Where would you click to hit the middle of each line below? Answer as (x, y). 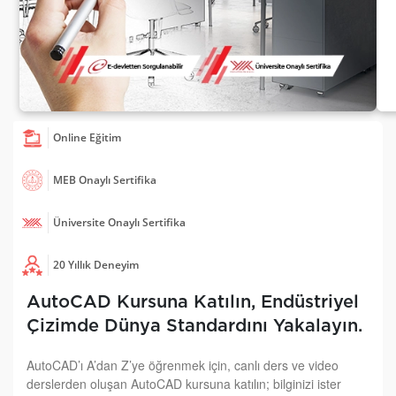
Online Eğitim (88, 138)
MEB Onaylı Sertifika (105, 180)
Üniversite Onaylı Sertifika (120, 223)
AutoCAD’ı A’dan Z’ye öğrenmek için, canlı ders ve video (183, 366)
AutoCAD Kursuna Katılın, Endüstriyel (193, 303)
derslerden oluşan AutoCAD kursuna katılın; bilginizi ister (184, 384)
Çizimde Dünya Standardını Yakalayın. (194, 327)
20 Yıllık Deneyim (96, 265)
